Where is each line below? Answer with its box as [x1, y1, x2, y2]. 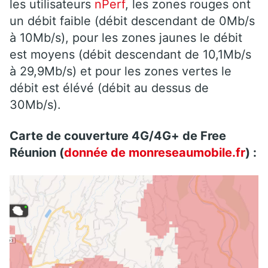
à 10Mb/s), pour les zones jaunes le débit [10, 31, 242, 45]
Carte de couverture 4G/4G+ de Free [10, 129, 226, 144]
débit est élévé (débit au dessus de [10, 81, 209, 96]
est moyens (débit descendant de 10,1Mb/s [10, 47, 251, 62]
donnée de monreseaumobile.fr [64, 145, 245, 160]
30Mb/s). [10, 98, 61, 112]
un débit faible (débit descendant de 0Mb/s [10, 14, 255, 29]
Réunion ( [10, 145, 64, 160]
